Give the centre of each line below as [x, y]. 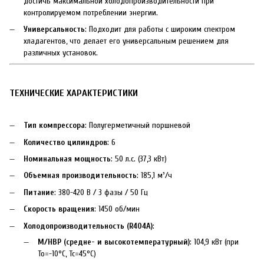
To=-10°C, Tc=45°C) [67, 253]
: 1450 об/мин [117, 209]
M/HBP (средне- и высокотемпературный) [114, 242]
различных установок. [61, 52]
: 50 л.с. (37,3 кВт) [139, 159]
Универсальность [54, 29]
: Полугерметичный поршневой [138, 126]
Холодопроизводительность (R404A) [88, 226]
